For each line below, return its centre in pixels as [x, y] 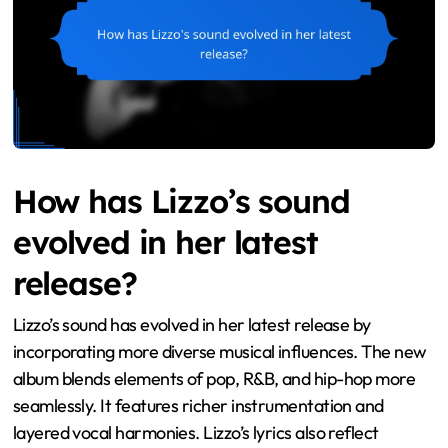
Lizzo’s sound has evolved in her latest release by [191, 324]
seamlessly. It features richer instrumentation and [198, 405]
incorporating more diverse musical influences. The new [219, 351]
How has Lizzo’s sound [181, 201]
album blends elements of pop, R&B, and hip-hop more [214, 378]
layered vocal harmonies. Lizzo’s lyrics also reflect [195, 432]
